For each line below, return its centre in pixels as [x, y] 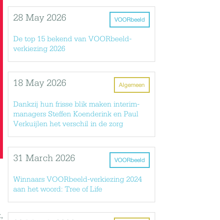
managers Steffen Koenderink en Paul [76, 114]
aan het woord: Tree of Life [58, 190]
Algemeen [132, 85]
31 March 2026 [44, 159]
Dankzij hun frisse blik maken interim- [76, 105]
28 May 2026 [40, 18]
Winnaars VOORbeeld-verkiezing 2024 [78, 180]
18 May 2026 [40, 83]
